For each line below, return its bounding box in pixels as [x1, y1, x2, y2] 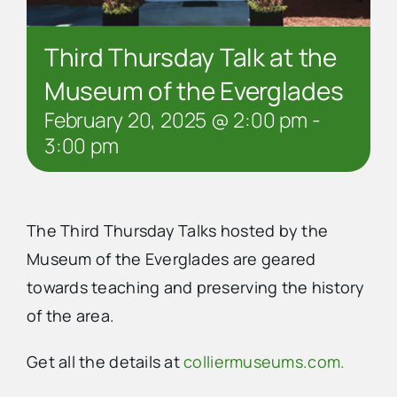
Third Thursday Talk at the [44, 39, 337, 74]
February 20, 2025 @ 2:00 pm [44, 105, 307, 134]
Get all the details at [27, 350, 184, 372]
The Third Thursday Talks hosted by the [27, 219, 329, 241]
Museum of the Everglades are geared [27, 247, 316, 269]
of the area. [27, 304, 115, 326]
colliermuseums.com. [183, 350, 346, 372]
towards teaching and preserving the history [27, 276, 365, 298]
